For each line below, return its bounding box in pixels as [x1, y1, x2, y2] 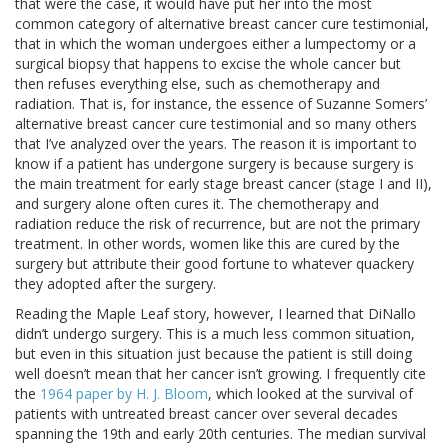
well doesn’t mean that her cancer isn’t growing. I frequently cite [15, 364, 426, 384]
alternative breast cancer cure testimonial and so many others [15, 114, 417, 134]
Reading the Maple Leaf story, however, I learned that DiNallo [15, 304, 416, 324]
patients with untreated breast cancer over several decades [15, 404, 398, 424]
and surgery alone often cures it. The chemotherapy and [15, 194, 379, 214]
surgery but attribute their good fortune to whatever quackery [15, 254, 414, 274]
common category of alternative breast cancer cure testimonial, [15, 14, 429, 34]
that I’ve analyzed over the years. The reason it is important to [15, 134, 417, 154]
